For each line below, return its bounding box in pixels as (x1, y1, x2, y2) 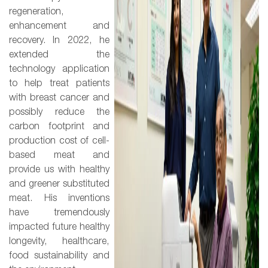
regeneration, (9, 7, 64, 16)
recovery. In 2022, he (9, 36, 109, 45)
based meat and (9, 151, 109, 160)
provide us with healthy (9, 165, 109, 174)
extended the (9, 50, 109, 59)
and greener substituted (9, 179, 109, 188)
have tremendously (9, 208, 109, 217)
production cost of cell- (9, 136, 109, 145)
